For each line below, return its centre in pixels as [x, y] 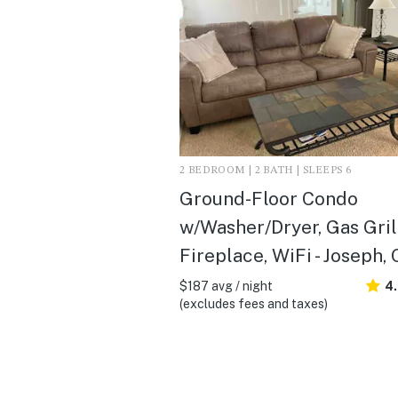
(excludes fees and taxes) [254, 303]
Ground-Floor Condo [269, 198]
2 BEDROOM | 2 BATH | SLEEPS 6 [266, 170]
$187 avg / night [226, 286]
